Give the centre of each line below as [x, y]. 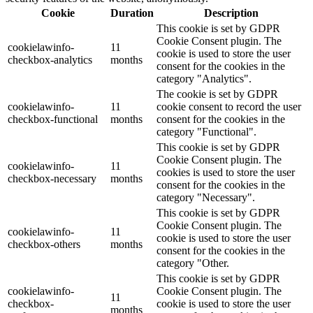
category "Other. [193, 263]
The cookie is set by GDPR [217, 94]
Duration [132, 13]
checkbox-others [44, 244]
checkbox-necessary [52, 178]
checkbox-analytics [50, 59]
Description [231, 13]
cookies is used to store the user [226, 172]
